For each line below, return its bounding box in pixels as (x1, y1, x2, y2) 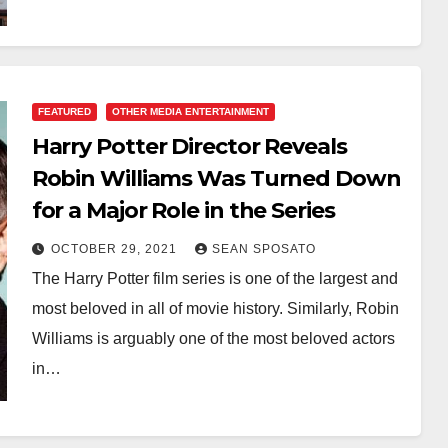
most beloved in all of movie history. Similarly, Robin (31, 299, 399, 317)
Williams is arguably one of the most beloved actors (31, 329, 395, 347)
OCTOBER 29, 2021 (50, 241, 181, 256)
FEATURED (37, 105, 91, 117)
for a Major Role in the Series (31, 196, 335, 224)
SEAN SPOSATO (211, 241, 316, 256)
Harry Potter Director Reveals (31, 132, 347, 160)
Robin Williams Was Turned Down (31, 164, 401, 192)
